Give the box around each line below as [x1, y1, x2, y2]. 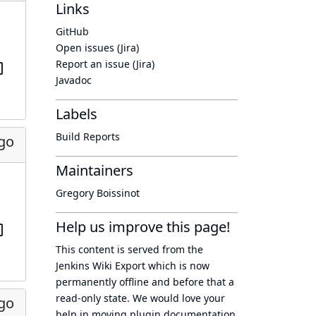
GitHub [56, 25, 89, 38]
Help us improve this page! [56, 217, 230, 236]
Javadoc [56, 73, 92, 87]
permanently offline [56, 275, 149, 288]
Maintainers [56, 161, 133, 180]
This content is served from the [56, 243, 203, 256]
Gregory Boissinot [56, 186, 140, 200]
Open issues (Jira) [56, 41, 139, 54]
